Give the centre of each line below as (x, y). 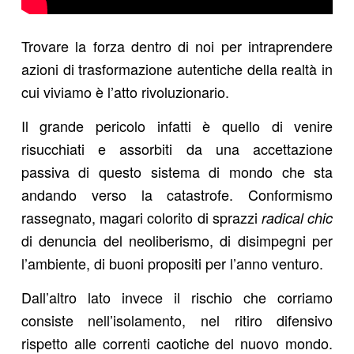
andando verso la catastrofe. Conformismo (177, 194)
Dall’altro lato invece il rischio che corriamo (177, 298)
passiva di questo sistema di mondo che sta (177, 171)
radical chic (297, 217)
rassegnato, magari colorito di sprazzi (141, 217)
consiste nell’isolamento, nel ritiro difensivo (177, 320)
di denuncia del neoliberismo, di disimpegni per (177, 240)
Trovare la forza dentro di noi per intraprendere (177, 45)
